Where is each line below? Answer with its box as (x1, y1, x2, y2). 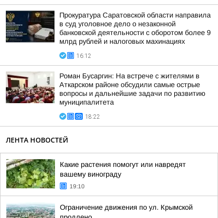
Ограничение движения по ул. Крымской (60, 203, 193, 211)
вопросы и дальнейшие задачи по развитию (59, 90, 205, 97)
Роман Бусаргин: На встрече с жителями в (59, 72, 200, 80)
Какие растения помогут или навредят (60, 161, 186, 168)
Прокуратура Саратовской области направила (59, 11, 211, 19)
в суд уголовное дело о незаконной (59, 20, 176, 28)
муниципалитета (59, 98, 114, 106)
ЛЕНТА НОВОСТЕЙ (6, 135, 68, 145)
